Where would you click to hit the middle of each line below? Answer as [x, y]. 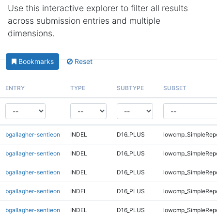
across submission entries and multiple [84, 21]
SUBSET [175, 88]
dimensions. [31, 33]
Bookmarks [36, 62]
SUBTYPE [130, 88]
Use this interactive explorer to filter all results [98, 8]
